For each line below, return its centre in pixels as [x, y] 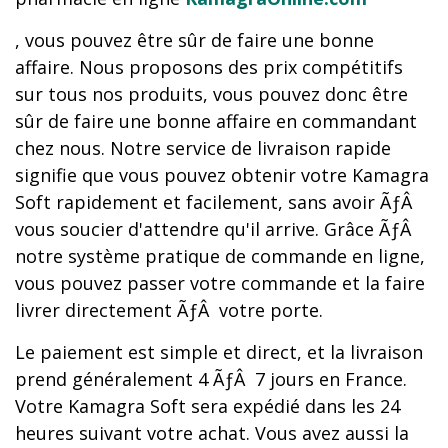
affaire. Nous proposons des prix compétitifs [209, 67]
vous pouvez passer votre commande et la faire [220, 283]
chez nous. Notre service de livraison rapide [203, 148]
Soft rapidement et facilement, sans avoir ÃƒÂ [216, 202]
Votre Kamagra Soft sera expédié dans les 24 [207, 406]
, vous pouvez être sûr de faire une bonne [194, 40]
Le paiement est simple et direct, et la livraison [219, 352]
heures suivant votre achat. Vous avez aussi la [212, 433]
